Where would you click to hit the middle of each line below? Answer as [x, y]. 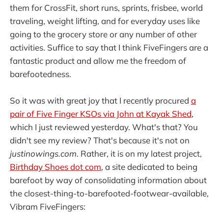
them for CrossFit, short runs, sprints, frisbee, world [106, 8]
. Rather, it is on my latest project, [139, 154]
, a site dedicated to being [149, 167]
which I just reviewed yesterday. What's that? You [104, 127]
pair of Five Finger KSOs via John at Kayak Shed [101, 114]
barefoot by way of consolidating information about [108, 180]
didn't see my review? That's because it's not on [100, 140]
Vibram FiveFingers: [48, 207]
